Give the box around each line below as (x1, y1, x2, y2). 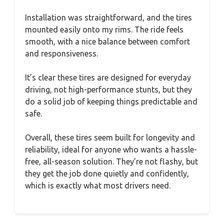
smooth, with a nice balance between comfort (25, 37, 190, 46)
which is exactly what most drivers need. (25, 181, 170, 190)
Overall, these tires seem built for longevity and (25, 133, 195, 142)
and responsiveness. (25, 49, 98, 58)
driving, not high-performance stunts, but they (25, 85, 192, 94)
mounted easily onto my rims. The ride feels (25, 25, 183, 34)
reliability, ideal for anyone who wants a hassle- (25, 145, 197, 154)
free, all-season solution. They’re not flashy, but (25, 157, 198, 166)
